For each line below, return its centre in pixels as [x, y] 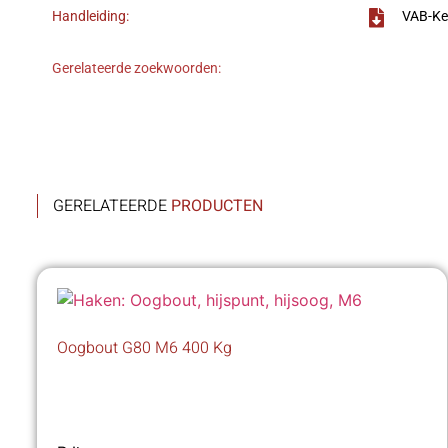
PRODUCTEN [217, 206]
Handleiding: [90, 17]
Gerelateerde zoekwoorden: [136, 69]
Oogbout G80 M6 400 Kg [144, 348]
